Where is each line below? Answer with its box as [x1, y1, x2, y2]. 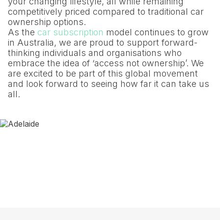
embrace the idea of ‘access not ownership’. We [8, 57, 204, 68]
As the [8, 27, 37, 37]
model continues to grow [104, 27, 209, 37]
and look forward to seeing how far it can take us [8, 78, 209, 89]
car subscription [37, 27, 104, 37]
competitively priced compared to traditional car [8, 6, 204, 17]
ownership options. [8, 16, 86, 27]
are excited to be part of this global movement [8, 68, 198, 79]
